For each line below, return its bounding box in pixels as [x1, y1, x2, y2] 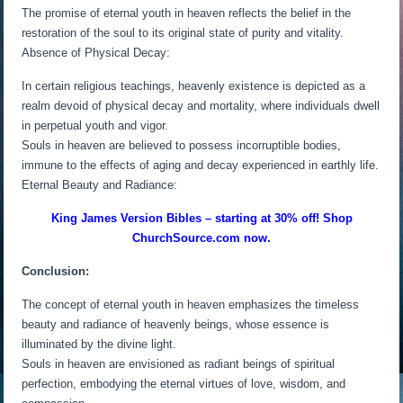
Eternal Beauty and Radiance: [22, 178, 178, 193]
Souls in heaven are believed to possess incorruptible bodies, [22, 139, 342, 153]
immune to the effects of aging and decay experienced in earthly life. [22, 158, 380, 173]
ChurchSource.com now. [132, 231, 271, 246]
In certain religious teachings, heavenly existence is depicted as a [22, 79, 366, 94]
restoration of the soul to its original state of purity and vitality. [22, 26, 345, 40]
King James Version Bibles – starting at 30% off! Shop [50, 211, 353, 226]
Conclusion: [22, 264, 90, 279]
